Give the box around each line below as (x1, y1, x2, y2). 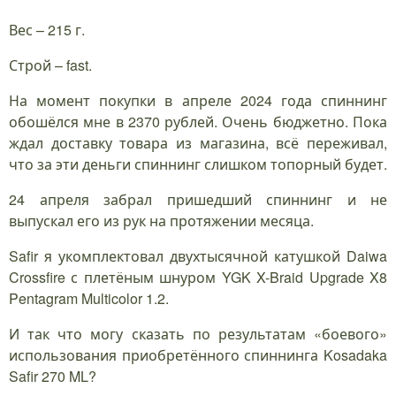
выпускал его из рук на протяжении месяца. (9, 209, 314, 231)
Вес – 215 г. (9, 19, 85, 40)
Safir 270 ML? (9, 365, 96, 386)
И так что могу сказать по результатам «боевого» (9, 323, 387, 344)
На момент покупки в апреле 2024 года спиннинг (9, 89, 387, 110)
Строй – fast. (9, 54, 92, 75)
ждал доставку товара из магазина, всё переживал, (9, 132, 387, 153)
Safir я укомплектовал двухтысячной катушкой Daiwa (9, 245, 387, 266)
